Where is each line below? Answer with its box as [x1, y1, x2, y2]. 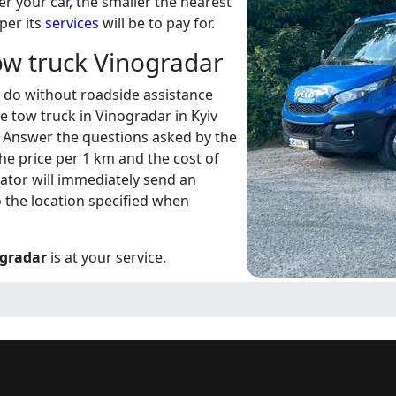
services [45, 13, 99, 33]
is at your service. [47, 247, 166, 267]
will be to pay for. [99, 13, 215, 33]
